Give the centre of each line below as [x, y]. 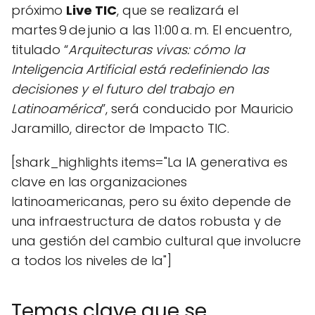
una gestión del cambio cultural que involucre [156, 241]
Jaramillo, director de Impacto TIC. [120, 128]
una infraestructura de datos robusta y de [146, 221]
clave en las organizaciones [99, 182]
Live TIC [91, 10]
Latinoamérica [56, 109]
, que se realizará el [178, 10]
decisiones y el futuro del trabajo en [122, 89]
